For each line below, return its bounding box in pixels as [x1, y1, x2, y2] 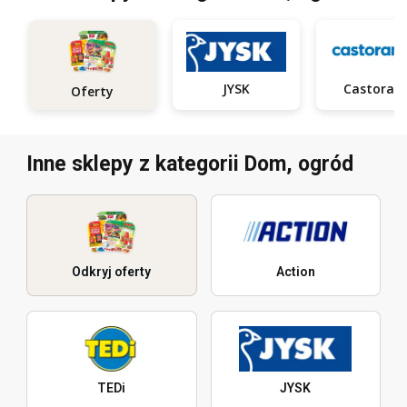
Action [275, 264, 315, 280]
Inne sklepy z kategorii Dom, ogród [26, 152, 353, 177]
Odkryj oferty [72, 264, 152, 280]
